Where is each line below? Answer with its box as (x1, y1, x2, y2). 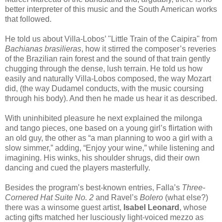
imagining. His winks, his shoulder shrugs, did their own (5, 154, 200, 163)
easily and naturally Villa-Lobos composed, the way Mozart (5, 74, 211, 83)
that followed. (5, 15, 52, 24)
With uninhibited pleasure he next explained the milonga (5, 114, 202, 123)
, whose (179, 203, 207, 212)
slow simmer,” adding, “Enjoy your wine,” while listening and (5, 144, 215, 153)
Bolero (140, 193, 163, 202)
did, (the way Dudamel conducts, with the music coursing (5, 84, 204, 93)
